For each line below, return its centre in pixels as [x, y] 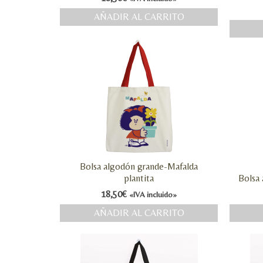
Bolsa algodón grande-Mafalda [139, 166]
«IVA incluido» [153, 194]
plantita [139, 178]
